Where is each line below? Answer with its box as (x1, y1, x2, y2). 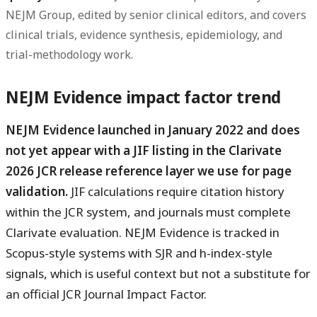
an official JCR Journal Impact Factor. (6, 286, 207, 303)
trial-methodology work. (6, 47, 133, 63)
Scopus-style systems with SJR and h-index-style (6, 245, 272, 262)
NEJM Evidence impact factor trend (6, 86, 282, 109)
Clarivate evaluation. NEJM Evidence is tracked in (6, 224, 279, 241)
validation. (6, 183, 68, 200)
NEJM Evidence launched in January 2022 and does (6, 122, 300, 139)
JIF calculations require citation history (68, 183, 284, 200)
